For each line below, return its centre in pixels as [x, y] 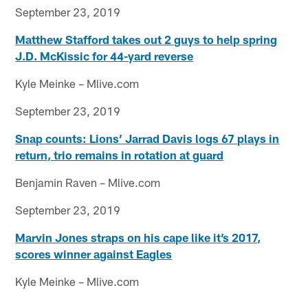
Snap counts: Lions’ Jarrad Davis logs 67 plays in [147, 138]
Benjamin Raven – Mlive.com [88, 182]
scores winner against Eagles [94, 253]
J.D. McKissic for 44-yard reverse [104, 55]
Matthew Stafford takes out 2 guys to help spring [146, 39]
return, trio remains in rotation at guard [120, 154]
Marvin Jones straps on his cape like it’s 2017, [138, 237]
